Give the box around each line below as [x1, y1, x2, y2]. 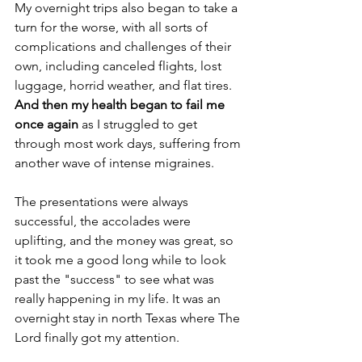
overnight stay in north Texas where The [15, 309, 243, 326]
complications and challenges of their [15, 38, 234, 54]
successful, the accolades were [15, 213, 194, 229]
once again [15, 116, 78, 132]
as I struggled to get [78, 116, 200, 132]
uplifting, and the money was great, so [15, 232, 237, 248]
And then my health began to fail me [15, 96, 228, 112]
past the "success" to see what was [15, 271, 217, 287]
